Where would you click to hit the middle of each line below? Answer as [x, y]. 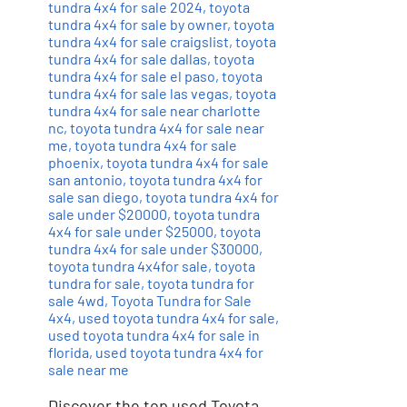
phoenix [74, 162]
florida [69, 352]
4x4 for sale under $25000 [131, 231]
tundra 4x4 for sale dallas [128, 58]
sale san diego [94, 196]
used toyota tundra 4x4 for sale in [154, 334]
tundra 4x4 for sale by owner [138, 24]
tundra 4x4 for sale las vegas [139, 93]
